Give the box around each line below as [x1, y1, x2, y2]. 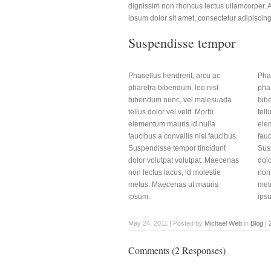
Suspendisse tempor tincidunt [128, 143, 226, 152]
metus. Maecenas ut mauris [128, 180, 218, 189]
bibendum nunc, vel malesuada [128, 95, 232, 104]
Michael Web [204, 219, 242, 227]
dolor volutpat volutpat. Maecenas [128, 155, 239, 165]
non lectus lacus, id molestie [128, 168, 221, 177]
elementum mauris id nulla [128, 119, 215, 128]
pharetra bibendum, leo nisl [128, 83, 218, 92]
